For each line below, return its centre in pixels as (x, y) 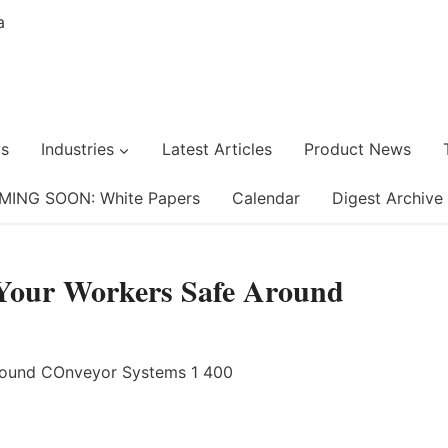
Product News (357, 149)
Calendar (266, 198)
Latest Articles (216, 149)
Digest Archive (387, 198)
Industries (77, 149)
